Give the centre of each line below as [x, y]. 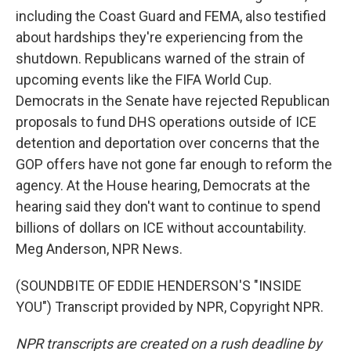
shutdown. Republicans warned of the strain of [161, 58]
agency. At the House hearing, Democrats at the [163, 185]
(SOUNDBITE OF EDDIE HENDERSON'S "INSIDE [159, 286]
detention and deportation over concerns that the [168, 143]
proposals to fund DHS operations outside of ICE [166, 122]
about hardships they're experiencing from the [159, 37]
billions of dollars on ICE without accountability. [161, 228]
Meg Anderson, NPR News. [99, 249]
